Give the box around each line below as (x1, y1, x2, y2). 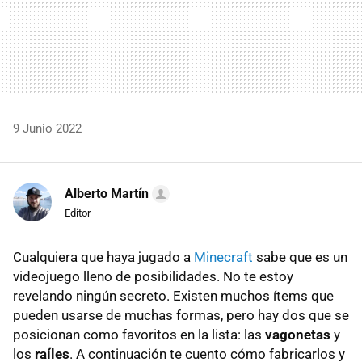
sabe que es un (253, 248, 347, 265)
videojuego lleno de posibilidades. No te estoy (13, 267, 293, 284)
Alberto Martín (65, 185, 149, 201)
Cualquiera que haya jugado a (13, 248, 194, 265)
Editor (65, 206, 90, 219)
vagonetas (262, 326, 330, 343)
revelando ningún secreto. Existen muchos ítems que (13, 287, 334, 304)
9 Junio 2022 (13, 120, 82, 136)
